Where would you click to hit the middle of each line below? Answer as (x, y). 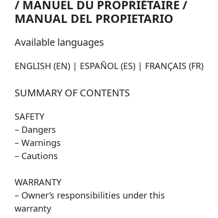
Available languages (59, 42)
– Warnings (38, 143)
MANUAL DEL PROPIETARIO (94, 18)
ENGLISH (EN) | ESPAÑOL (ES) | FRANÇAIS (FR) (109, 66)
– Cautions (36, 156)
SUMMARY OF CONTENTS (72, 93)
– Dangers (35, 130)
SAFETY (29, 117)
